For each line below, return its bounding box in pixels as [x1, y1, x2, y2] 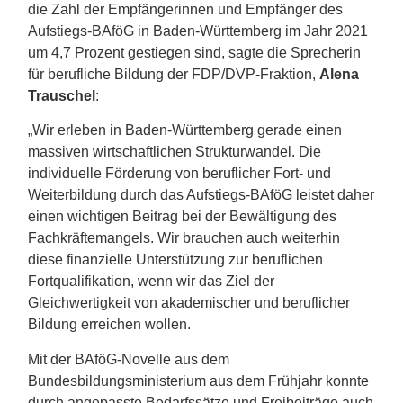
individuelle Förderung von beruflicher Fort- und [28, 166, 332, 182]
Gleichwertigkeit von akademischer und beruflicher [28, 295, 351, 311]
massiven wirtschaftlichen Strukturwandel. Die [28, 144, 322, 160]
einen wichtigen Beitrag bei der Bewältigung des [28, 209, 337, 225]
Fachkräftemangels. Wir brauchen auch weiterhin [28, 230, 341, 246]
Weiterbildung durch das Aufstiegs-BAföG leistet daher [28, 187, 375, 203]
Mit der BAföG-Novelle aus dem [28, 351, 230, 367]
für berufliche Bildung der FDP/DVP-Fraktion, [28, 66, 320, 82]
